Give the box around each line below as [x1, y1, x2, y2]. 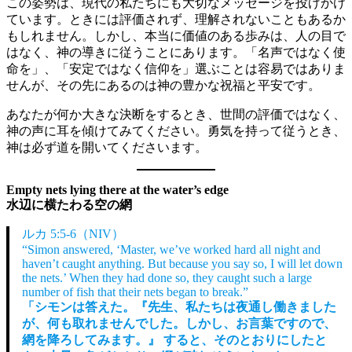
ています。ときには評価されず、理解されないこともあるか [6, 12, 346, 26]
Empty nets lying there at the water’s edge [6, 182, 229, 196]
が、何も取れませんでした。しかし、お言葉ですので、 [22, 316, 336, 330]
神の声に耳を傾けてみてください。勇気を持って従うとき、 [6, 123, 346, 137]
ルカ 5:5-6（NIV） [22, 226, 124, 240]
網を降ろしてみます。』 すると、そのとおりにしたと [22, 332, 327, 346]
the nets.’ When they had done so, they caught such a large [22, 270, 312, 284]
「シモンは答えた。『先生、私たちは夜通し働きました [22, 299, 336, 313]
